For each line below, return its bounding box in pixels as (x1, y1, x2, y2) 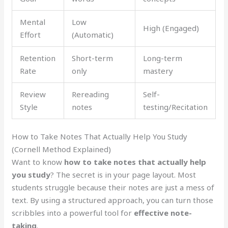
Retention (20, 52, 56, 63)
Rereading (72, 89, 109, 99)
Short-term (72, 52, 113, 63)
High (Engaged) (143, 22, 199, 33)
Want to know (12, 157, 65, 167)
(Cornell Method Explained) (12, 144, 111, 154)
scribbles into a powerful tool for (12, 208, 134, 218)
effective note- (134, 208, 192, 218)
